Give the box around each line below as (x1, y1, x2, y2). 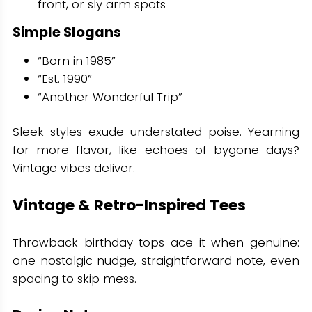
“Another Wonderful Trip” (37, 88, 182, 105)
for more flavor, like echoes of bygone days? (12, 141, 300, 158)
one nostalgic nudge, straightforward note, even (12, 252, 300, 270)
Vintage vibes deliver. (12, 159, 135, 176)
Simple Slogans (12, 22, 121, 42)
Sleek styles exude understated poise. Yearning (12, 123, 300, 140)
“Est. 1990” (37, 70, 92, 87)
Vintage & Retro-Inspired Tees (12, 194, 246, 216)
